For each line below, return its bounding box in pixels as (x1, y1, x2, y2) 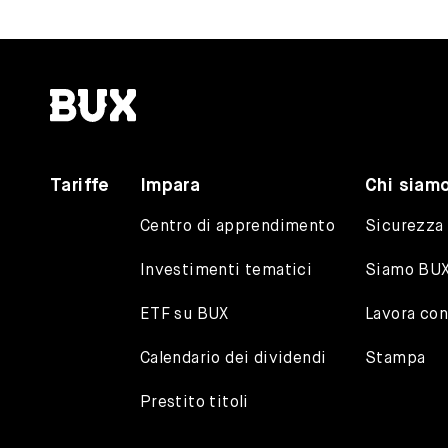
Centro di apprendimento (139, 219, 336, 236)
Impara (139, 177, 201, 196)
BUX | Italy (135, 80, 214, 97)
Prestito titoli (139, 395, 249, 412)
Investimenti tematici (139, 263, 313, 280)
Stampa (365, 351, 426, 368)
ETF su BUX (139, 307, 229, 324)
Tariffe (50, 177, 110, 196)
